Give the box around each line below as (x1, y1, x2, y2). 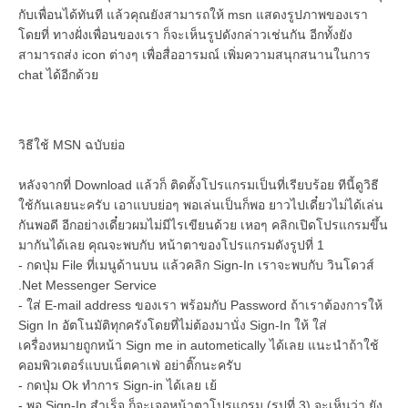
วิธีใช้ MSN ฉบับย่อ (18, 137, 125, 152)
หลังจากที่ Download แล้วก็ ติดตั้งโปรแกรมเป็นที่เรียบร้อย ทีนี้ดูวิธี (18, 177, 379, 192)
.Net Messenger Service (18, 277, 157, 292)
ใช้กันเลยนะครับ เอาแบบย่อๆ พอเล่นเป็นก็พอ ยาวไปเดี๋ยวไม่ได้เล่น (18, 197, 383, 212)
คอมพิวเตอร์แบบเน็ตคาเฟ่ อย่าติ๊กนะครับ (18, 357, 241, 372)
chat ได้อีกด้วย (18, 66, 98, 82)
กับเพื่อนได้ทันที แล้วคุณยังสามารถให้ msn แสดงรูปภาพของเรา (18, 6, 368, 22)
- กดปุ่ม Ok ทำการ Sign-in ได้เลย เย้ (18, 377, 217, 393)
